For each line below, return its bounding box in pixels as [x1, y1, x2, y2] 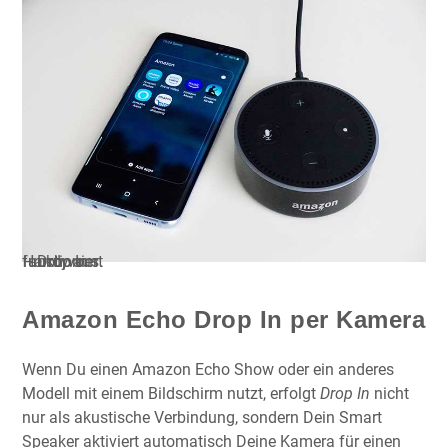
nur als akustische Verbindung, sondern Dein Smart [22, 408, 382, 428]
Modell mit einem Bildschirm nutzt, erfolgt [22, 384, 320, 404]
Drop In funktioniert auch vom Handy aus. [22, 252, 103, 272]
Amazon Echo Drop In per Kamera [22, 306, 425, 334]
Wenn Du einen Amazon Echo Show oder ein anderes [22, 360, 394, 380]
